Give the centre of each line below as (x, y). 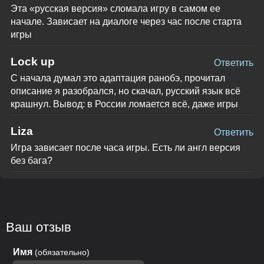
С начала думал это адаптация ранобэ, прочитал (118, 78)
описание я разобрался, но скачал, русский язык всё (125, 91)
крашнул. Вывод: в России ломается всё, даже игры (124, 104)
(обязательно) (62, 253)
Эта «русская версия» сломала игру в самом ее (115, 8)
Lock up (32, 61)
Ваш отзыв (39, 227)
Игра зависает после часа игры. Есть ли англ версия (125, 147)
